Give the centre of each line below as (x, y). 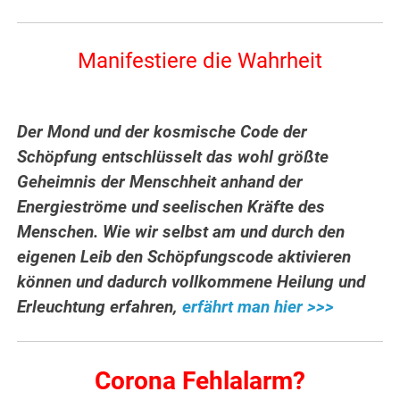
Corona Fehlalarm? (200, 381)
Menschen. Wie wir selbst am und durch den (181, 233)
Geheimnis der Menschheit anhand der (160, 183)
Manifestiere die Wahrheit (200, 61)
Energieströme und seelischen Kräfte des (171, 208)
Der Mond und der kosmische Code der (162, 133)
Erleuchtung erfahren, (100, 308)
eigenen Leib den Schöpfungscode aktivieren (184, 258)
